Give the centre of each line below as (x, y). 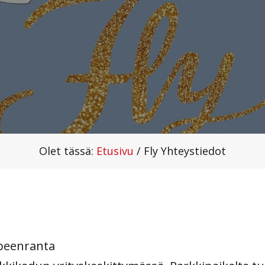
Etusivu (115, 151)
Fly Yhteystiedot (185, 151)
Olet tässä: (68, 151)
